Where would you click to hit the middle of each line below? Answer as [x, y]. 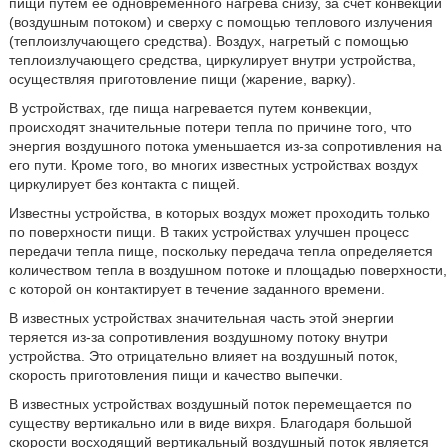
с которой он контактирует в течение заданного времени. [196, 289]
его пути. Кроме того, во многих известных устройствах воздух [213, 165]
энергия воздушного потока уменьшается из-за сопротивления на [225, 146]
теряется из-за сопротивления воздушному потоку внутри [198, 337]
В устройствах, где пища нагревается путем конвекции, [190, 108]
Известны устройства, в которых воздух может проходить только [219, 213]
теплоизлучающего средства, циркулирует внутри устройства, [212, 60]
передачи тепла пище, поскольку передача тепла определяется [220, 251]
